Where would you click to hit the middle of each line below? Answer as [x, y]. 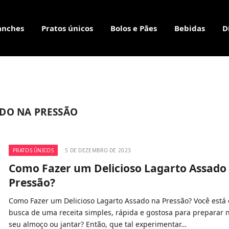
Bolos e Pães [134, 28]
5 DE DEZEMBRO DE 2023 [98, 150]
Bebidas [190, 28]
